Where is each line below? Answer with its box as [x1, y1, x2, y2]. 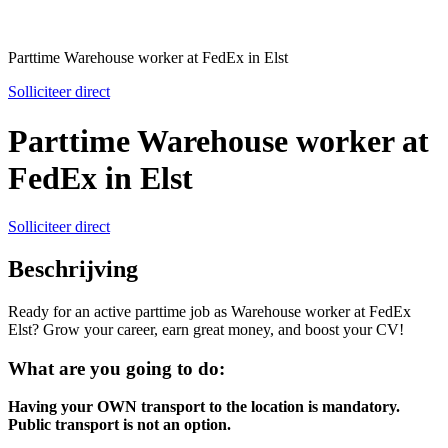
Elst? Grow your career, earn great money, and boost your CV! [8, 320, 404, 338]
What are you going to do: [8, 357, 225, 379]
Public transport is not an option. [8, 416, 231, 434]
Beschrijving [8, 256, 138, 283]
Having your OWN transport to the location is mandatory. [8, 398, 400, 416]
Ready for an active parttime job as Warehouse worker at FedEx [8, 302, 411, 320]
